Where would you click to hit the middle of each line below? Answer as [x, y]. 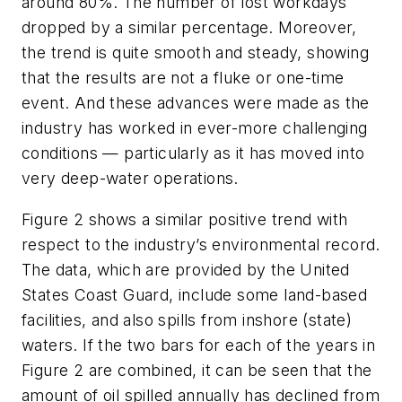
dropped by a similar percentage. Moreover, [189, 28]
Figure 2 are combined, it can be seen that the [197, 370]
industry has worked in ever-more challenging [195, 128]
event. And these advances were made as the [196, 103]
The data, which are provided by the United [186, 269]
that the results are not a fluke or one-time [183, 78]
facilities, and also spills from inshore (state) [187, 319]
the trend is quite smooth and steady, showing [195, 53]
